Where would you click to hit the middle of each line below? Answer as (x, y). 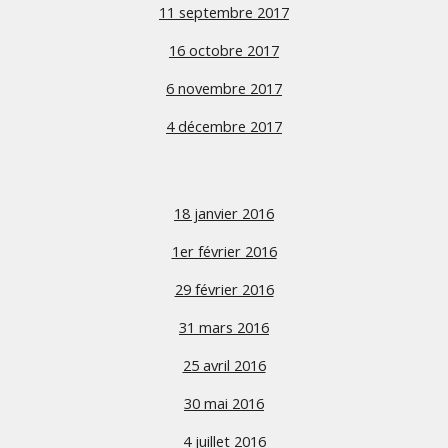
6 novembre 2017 (224, 88)
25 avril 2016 (224, 365)
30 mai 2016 (224, 403)
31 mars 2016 (224, 327)
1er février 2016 (224, 251)
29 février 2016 (224, 289)
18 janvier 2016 (224, 213)
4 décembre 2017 (224, 126)
